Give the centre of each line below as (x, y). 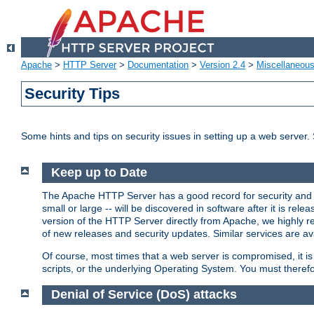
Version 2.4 (223, 65)
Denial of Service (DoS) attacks (144, 295)
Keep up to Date (99, 173)
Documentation (158, 65)
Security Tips (73, 94)
